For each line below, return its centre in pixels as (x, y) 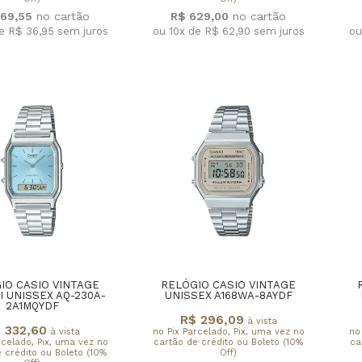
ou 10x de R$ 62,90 (203, 31)
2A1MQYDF (32, 306)
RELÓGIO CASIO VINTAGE (228, 285)
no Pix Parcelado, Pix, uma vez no (228, 331)
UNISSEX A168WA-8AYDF (228, 296)
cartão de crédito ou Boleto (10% (228, 342)
